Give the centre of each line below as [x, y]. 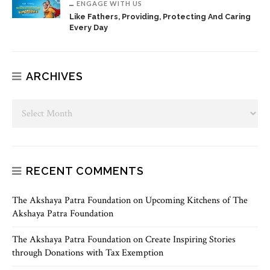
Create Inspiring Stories [190, 239]
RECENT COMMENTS [85, 171]
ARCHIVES [55, 76]
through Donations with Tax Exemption [88, 253]
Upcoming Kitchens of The [196, 200]
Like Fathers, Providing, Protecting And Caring [160, 16]
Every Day [89, 27]
